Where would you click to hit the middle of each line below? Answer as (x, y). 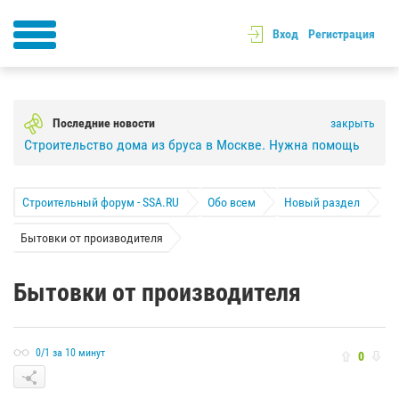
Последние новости (104, 122)
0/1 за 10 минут (70, 353)
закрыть (353, 122)
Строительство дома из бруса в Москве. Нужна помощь (192, 144)
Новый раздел (322, 202)
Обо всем (232, 202)
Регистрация (342, 34)
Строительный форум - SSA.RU (101, 202)
